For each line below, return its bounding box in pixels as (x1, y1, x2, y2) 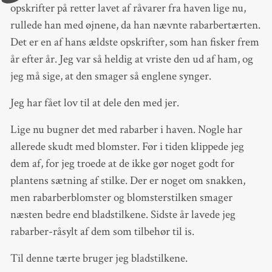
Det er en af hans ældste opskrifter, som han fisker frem (10, 34, 259, 50)
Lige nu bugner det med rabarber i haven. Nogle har (10, 122, 242, 138)
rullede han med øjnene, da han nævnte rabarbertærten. (10, 17, 260, 33)
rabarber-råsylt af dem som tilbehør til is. (10, 224, 194, 240)
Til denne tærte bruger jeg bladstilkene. (10, 251, 188, 267)
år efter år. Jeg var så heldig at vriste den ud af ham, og (10, 51, 253, 67)
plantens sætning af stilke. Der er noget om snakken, (10, 173, 245, 189)
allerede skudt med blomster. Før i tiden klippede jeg (10, 139, 244, 155)
